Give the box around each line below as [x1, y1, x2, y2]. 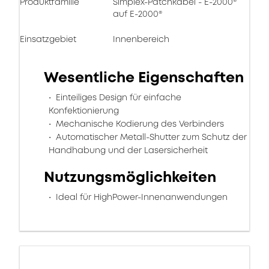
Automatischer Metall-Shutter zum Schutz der [53, 131, 247, 143]
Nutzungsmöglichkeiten [44, 167, 216, 187]
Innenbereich [113, 33, 169, 45]
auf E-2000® [113, 8, 162, 20]
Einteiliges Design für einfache [53, 91, 181, 103]
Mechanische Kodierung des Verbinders [53, 118, 224, 130]
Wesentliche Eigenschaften [44, 67, 244, 88]
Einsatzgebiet [20, 33, 76, 45]
